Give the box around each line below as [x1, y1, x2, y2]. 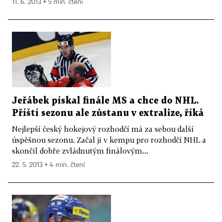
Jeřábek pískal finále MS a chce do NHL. [12, 97, 199, 106]
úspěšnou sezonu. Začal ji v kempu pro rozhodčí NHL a [12, 135, 206, 145]
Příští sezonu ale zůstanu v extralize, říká [12, 109, 204, 118]
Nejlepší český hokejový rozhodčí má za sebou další [12, 124, 194, 134]
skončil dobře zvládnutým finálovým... [12, 146, 148, 156]
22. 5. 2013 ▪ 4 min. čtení [12, 162, 85, 169]
